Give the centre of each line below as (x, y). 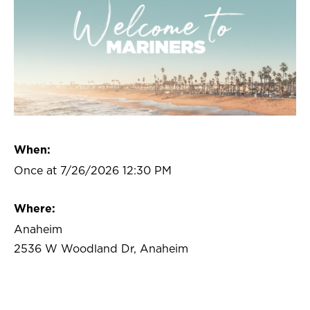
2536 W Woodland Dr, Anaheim (101, 249)
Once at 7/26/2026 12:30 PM (93, 171)
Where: (35, 209)
